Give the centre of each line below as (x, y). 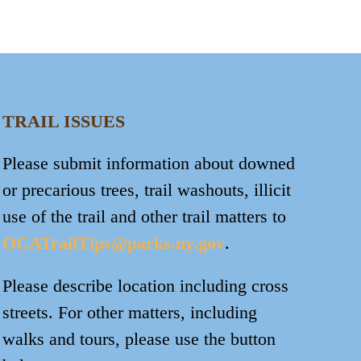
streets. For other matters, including (129, 312)
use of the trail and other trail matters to (144, 216)
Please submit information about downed (148, 163)
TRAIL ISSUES (63, 121)
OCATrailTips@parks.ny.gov (113, 243)
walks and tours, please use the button (139, 338)
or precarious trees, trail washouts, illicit (146, 189)
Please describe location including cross (145, 285)
